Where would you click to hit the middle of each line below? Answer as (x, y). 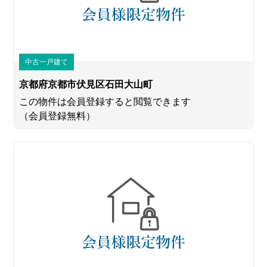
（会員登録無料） (58, 116)
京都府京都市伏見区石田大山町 (86, 85)
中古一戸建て (47, 62)
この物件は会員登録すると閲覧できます (105, 102)
